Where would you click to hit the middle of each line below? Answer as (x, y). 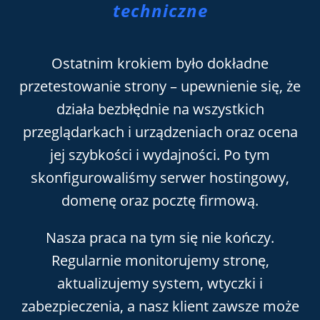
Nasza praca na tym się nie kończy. (160, 237)
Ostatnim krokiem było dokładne (160, 63)
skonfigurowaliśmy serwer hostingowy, (160, 177)
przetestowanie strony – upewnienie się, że (160, 86)
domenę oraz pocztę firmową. (160, 200)
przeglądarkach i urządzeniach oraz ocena (160, 131)
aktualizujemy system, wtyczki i (160, 283)
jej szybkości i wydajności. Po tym (160, 154)
